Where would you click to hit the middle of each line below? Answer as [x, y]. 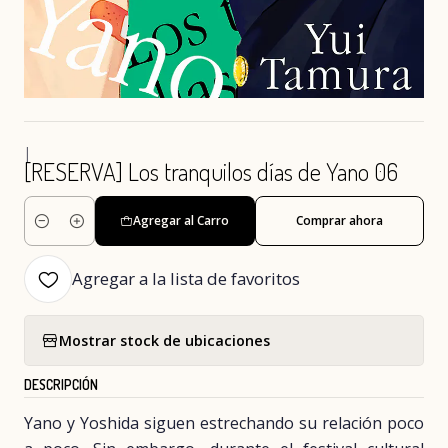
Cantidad [54, 232]
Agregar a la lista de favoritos [186, 279]
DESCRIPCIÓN [61, 385]
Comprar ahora [340, 221]
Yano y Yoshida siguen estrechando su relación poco [224, 423]
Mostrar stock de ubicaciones [164, 340]
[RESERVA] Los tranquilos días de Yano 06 [211, 172]
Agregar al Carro [181, 221]
